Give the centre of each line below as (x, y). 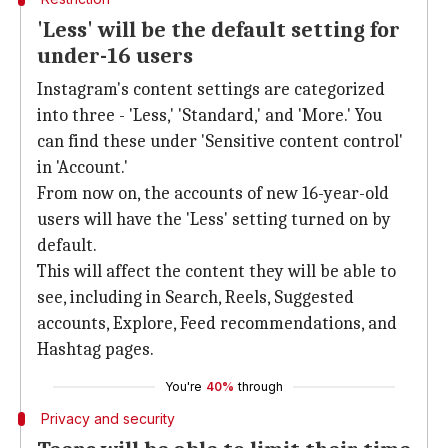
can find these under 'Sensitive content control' (220, 141)
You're (183, 386)
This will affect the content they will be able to (216, 271)
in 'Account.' (82, 167)
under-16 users (115, 56)
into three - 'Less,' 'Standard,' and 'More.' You (209, 115)
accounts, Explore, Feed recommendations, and (217, 323)
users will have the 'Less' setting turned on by (214, 219)
